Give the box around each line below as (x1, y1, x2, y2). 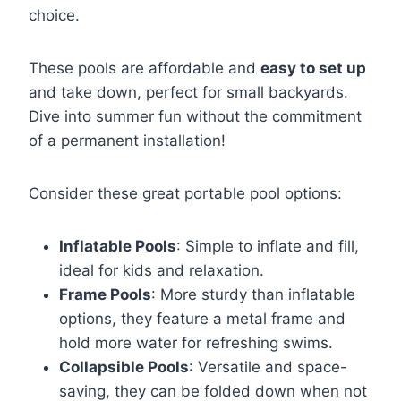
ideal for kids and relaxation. (59, 261, 264, 280)
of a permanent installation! (29, 132, 226, 150)
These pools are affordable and (29, 59, 260, 78)
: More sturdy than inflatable (151, 286, 355, 304)
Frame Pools (59, 286, 151, 304)
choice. (29, 6, 80, 25)
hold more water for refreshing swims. (59, 334, 333, 353)
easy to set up (260, 59, 366, 78)
